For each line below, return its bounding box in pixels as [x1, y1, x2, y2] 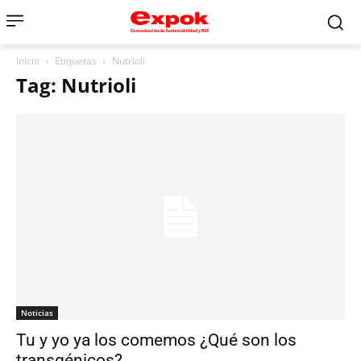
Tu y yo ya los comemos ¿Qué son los [16, 330, 297, 350]
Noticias [21, 306, 53, 318]
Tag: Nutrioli [16, 72, 136, 98]
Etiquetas [55, 54, 97, 68]
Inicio [16, 54, 39, 68]
